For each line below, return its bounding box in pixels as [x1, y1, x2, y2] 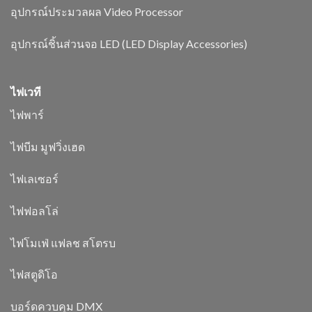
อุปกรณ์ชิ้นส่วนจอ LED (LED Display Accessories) [10, 36, 247, 50]
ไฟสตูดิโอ [10, 267, 58, 281]
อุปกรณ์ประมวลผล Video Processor [10, 4, 183, 18]
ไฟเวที [10, 85, 41, 99]
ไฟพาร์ [10, 108, 44, 122]
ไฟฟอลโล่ [10, 203, 58, 217]
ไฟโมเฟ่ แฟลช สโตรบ [10, 235, 116, 249]
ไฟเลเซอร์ [10, 171, 58, 185]
